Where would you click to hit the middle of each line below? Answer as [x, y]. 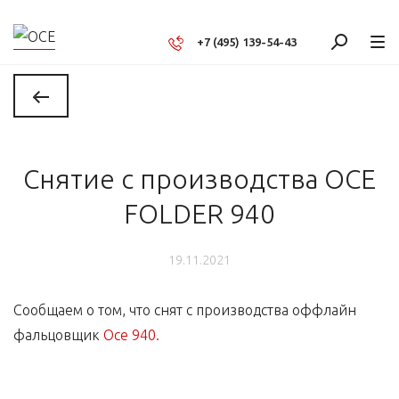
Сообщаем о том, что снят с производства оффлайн [185, 310]
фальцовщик [58, 335]
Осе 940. [131, 335]
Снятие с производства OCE [199, 179]
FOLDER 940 [199, 214]
